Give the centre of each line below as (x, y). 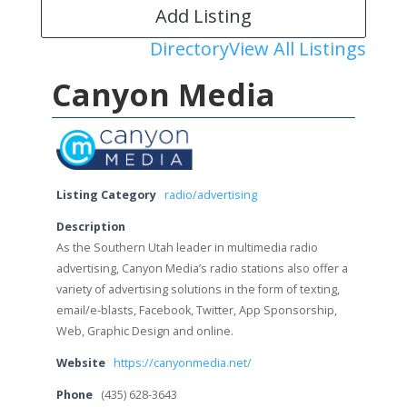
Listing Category (106, 194)
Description (90, 226)
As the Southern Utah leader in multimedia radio (187, 247)
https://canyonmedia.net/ (182, 362)
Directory (190, 49)
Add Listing (203, 16)
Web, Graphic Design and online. (144, 331)
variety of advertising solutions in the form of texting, (198, 289)
